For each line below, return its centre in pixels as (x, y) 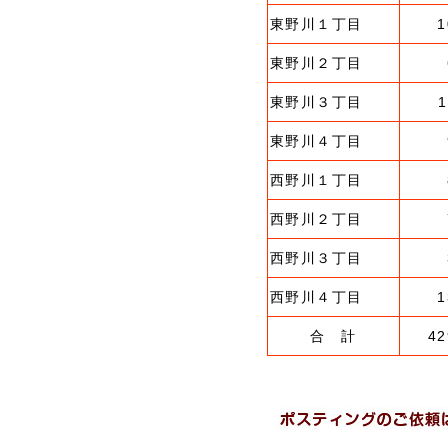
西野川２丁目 (316, 219)
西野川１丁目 (316, 180)
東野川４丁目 (316, 141)
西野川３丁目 (316, 258)
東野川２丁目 (316, 63)
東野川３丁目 (316, 102)
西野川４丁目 (316, 297)
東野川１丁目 (316, 24)
